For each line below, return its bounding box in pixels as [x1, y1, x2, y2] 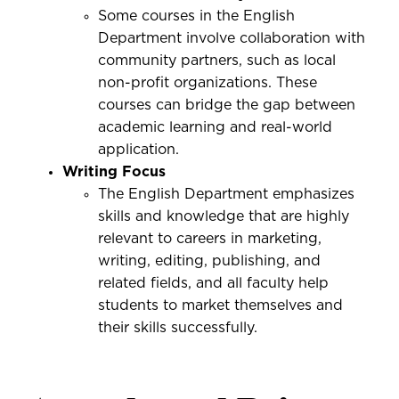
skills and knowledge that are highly [98, 209, 349, 224]
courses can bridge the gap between [98, 98, 355, 112]
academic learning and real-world [98, 120, 332, 134]
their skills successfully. [98, 321, 257, 335]
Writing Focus [62, 165, 166, 179]
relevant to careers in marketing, [98, 232, 322, 246]
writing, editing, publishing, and [98, 254, 321, 268]
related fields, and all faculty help [98, 276, 329, 290]
